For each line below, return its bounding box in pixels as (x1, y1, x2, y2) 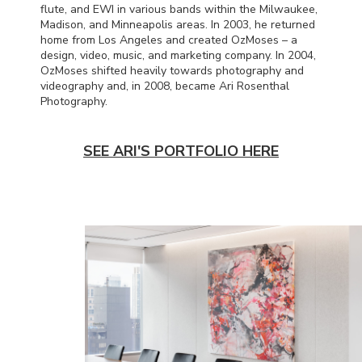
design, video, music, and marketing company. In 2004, (40, 47, 316, 63)
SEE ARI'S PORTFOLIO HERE (83, 141, 279, 161)
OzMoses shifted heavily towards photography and (40, 62, 304, 78)
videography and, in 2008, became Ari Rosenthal (40, 78, 289, 94)
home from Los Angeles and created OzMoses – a (40, 32, 297, 48)
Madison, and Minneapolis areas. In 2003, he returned (40, 16, 315, 32)
